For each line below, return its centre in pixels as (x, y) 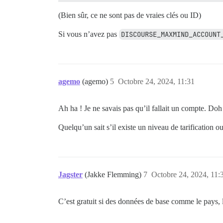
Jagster (70, 174)
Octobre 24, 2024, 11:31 (156, 81)
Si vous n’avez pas (89, 34)
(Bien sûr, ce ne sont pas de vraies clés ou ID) (130, 15)
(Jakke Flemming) (114, 174)
